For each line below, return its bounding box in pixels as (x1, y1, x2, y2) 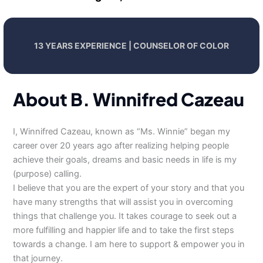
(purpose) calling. (13, 168, 82, 179)
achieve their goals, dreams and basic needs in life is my (13, 154, 237, 165)
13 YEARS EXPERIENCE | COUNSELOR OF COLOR (34, 41, 229, 50)
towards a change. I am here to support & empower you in (13, 239, 245, 249)
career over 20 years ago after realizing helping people (13, 140, 230, 151)
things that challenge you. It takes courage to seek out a (13, 211, 237, 221)
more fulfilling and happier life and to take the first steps (13, 225, 235, 235)
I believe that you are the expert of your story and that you (13, 183, 245, 193)
